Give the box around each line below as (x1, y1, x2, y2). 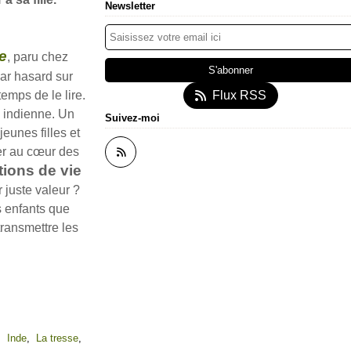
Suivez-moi (105, 112, 160, 124)
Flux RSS (212, 89, 266, 102)
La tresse (36, 332, 78, 344)
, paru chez (6, 50, 68, 63)
